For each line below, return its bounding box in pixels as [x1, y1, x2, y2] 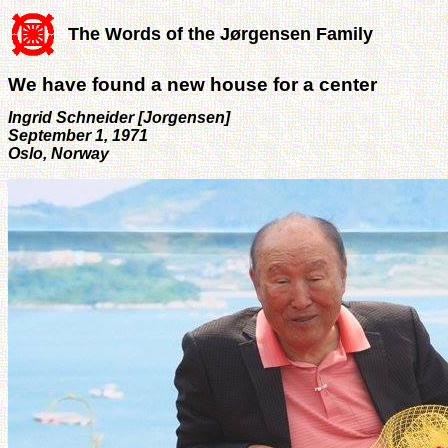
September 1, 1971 [8, 126, 148, 144]
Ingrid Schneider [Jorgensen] [8, 108, 230, 126]
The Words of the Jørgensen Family [68, 24, 373, 44]
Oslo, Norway [8, 144, 109, 162]
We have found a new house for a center [8, 73, 377, 95]
